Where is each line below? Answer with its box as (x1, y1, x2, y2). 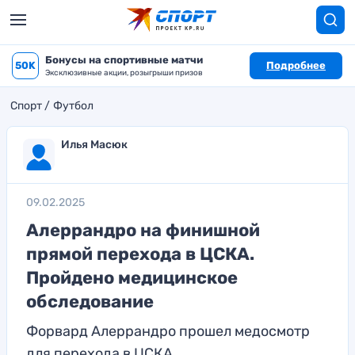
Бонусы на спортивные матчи (45, 54, 203, 66)
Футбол (53, 99, 94, 113)
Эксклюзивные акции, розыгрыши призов (45, 68, 203, 78)
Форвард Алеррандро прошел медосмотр (26, 323, 310, 340)
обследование (26, 291, 154, 312)
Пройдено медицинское (26, 267, 238, 288)
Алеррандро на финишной (26, 219, 260, 241)
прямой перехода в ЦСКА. (26, 243, 254, 265)
